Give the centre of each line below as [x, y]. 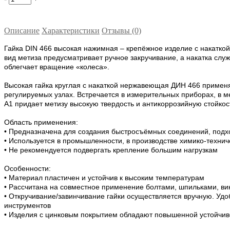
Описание [22, 31]
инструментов [27, 206]
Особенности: [27, 169]
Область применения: [41, 122]
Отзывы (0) [121, 31]
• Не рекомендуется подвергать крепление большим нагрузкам [111, 150]
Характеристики [71, 31]
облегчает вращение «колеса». [57, 67]
